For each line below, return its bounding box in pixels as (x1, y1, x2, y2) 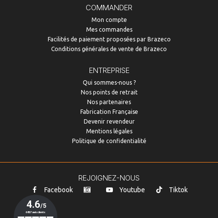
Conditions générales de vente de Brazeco (51, 46, 167, 53)
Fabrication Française (80, 109, 138, 115)
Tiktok (167, 186, 188, 194)
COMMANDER (86, 3, 132, 13)
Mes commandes (86, 26, 132, 33)
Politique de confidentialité (72, 138, 146, 145)
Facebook (44, 186, 73, 194)
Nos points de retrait (80, 89, 138, 96)
